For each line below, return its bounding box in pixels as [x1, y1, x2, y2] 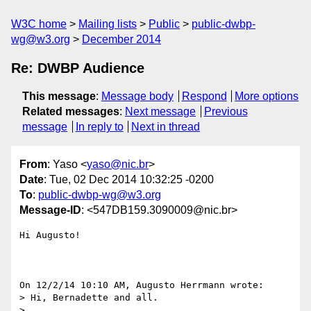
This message [22, 90, 96, 102]
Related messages [22, 106, 119, 117]
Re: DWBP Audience [11, 60, 144, 76]
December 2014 [82, 33, 161, 45]
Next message [125, 106, 196, 117]
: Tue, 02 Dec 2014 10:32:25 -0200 [44, 174, 214, 186]
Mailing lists [78, 18, 137, 30]
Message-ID [19, 204, 81, 217]
